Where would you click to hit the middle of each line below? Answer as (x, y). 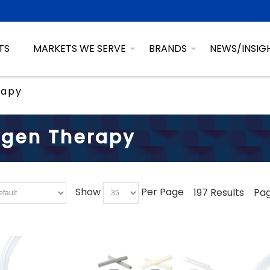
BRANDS (168, 49)
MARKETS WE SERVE (79, 49)
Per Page (163, 192)
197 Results (219, 193)
